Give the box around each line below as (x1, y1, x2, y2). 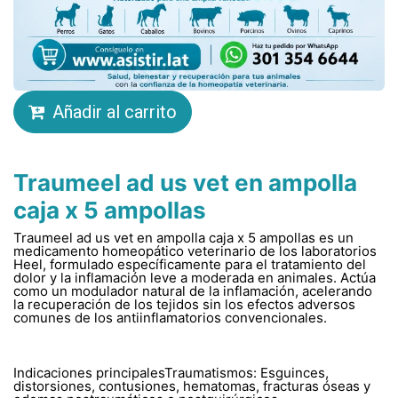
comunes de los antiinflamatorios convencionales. (13, 308, 327, 326)
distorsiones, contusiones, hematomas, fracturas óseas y (13, 377, 370, 394)
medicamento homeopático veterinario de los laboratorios (13, 242, 377, 259)
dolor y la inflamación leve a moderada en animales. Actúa (13, 268, 376, 286)
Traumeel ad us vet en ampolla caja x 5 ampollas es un (13, 228, 354, 246)
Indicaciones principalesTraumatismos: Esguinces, (13, 363, 329, 381)
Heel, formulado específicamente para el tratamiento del (13, 255, 366, 273)
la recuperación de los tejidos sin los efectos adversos (13, 295, 355, 313)
